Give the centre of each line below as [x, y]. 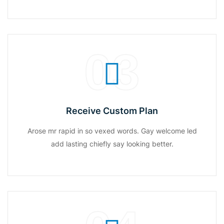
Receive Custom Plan [112, 111]
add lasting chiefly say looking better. [112, 144]
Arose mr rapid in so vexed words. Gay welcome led [112, 131]
